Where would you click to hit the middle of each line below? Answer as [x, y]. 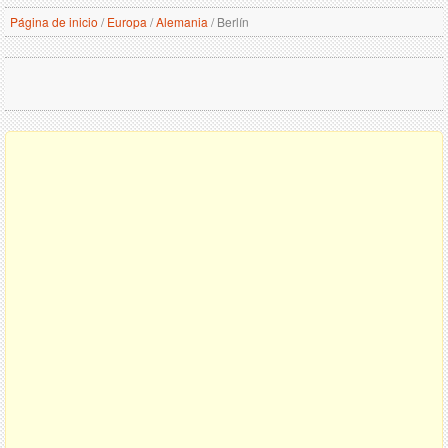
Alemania [182, 21]
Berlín [231, 21]
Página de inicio [54, 21]
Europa [127, 21]
